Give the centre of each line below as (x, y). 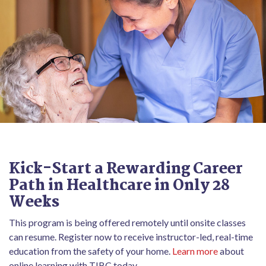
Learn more (195, 251)
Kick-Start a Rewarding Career (126, 169)
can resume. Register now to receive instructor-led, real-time (131, 237)
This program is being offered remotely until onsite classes (127, 222)
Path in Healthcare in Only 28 (119, 186)
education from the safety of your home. (91, 251)
